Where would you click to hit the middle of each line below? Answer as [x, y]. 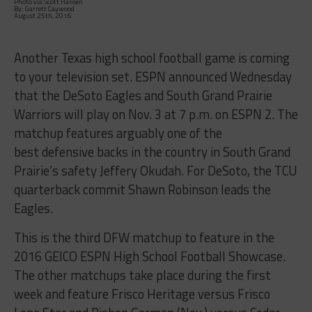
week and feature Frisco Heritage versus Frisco [142, 294]
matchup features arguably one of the [118, 133]
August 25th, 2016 [42, 16]
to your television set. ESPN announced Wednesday [153, 77]
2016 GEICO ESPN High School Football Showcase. [149, 257]
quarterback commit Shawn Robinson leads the [142, 190]
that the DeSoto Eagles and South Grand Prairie [143, 96]
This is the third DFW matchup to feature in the [144, 238]
